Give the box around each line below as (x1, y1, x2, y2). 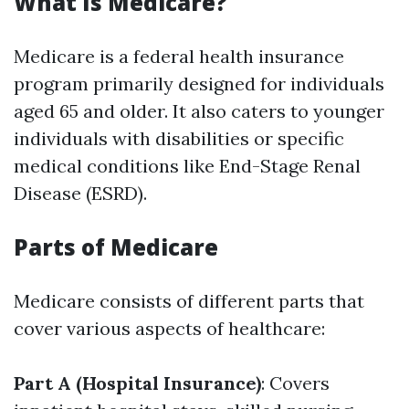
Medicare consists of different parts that (14, 289, 364, 312)
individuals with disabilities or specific (14, 127, 344, 150)
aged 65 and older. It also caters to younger (14, 100, 384, 122)
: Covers (261, 372, 330, 394)
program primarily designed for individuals (14, 72, 384, 95)
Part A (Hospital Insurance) (14, 372, 261, 394)
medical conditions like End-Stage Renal (14, 154, 361, 177)
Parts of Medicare (14, 232, 218, 262)
